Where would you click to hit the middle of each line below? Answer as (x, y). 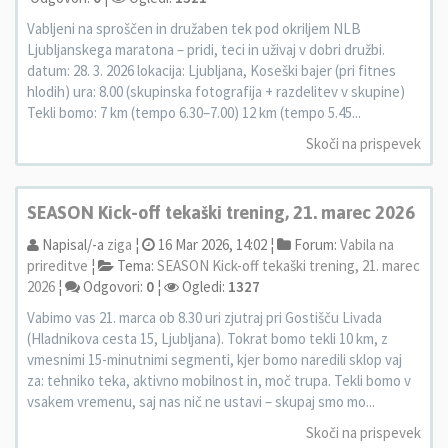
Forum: (315, 244)
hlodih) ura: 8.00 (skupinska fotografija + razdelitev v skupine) (216, 91)
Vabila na (367, 244)
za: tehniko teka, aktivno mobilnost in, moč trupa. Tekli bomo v (219, 380)
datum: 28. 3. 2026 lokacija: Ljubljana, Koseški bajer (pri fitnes (211, 70)
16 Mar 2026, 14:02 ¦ (214, 244)
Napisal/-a (73, 244)
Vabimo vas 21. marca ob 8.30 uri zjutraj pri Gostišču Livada (204, 317)
